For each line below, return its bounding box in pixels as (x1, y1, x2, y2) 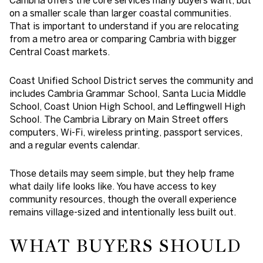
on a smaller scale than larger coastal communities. (9, 7, 231, 18)
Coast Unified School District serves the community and (9, 75, 253, 86)
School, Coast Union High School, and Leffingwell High (9, 100, 245, 112)
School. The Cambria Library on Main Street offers (9, 113, 228, 124)
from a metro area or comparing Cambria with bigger (9, 33, 237, 44)
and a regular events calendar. (9, 139, 140, 150)
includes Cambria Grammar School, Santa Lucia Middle (9, 87, 246, 99)
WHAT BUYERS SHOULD (9, 234, 241, 257)
